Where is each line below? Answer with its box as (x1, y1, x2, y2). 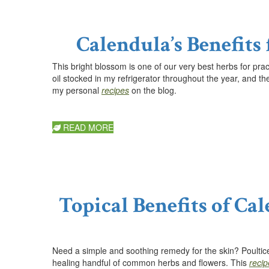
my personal (52, 83, 101, 96)
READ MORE (61, 121, 113, 133)
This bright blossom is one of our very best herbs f (52, 59, 243, 72)
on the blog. (129, 83, 177, 96)
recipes (101, 83, 129, 96)
